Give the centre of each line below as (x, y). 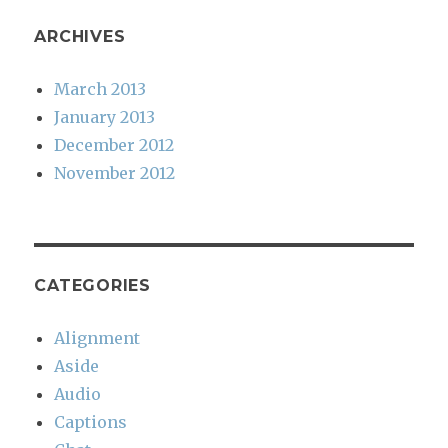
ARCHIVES (80, 37)
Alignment (97, 338)
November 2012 (115, 173)
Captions (91, 422)
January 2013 (105, 117)
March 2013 (100, 89)
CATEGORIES (92, 286)
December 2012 (114, 145)
